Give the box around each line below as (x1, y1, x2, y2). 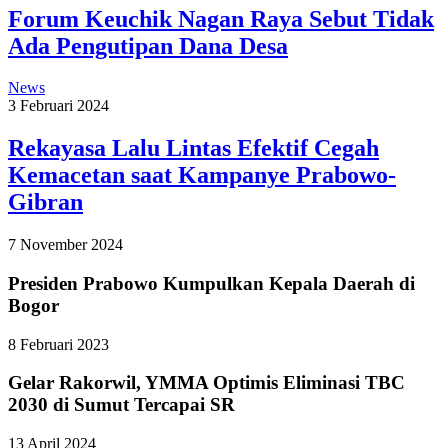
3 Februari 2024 (8, 97, 109, 115)
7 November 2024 (8, 236, 123, 254)
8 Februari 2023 (8, 335, 109, 353)
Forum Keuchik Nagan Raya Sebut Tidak (8, 5, 434, 32)
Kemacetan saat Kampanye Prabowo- (8, 162, 396, 189)
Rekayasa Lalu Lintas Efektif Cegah (8, 135, 379, 162)
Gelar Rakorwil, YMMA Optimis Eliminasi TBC (8, 372, 405, 394)
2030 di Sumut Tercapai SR (8, 394, 235, 416)
